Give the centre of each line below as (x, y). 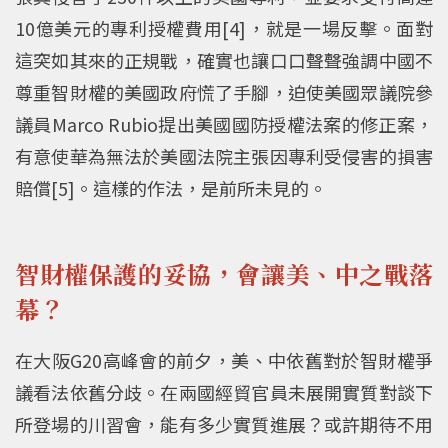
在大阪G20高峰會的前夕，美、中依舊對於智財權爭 (224, 359)
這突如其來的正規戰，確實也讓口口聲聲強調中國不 (224, 59)
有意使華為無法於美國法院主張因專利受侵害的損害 (224, 155)
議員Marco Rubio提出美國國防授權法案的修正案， (224, 123)
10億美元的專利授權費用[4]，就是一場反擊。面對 (224, 27)
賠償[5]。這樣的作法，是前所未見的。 (171, 187)
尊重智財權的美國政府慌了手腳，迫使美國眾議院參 (224, 91)
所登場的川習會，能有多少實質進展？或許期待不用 (224, 423)
